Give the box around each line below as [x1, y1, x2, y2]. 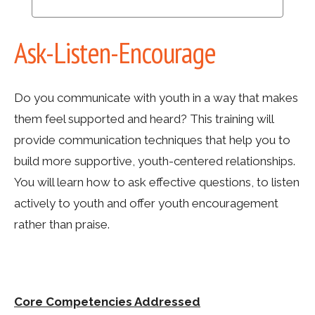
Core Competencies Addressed [14, 295, 200, 309]
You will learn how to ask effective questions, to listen [14, 175, 300, 189]
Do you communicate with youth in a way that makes [14, 91, 298, 105]
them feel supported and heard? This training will [14, 112, 274, 126]
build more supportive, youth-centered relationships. [14, 154, 295, 168]
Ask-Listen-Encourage [14, 34, 216, 71]
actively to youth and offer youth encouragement [14, 196, 278, 210]
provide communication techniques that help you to [14, 133, 290, 147]
